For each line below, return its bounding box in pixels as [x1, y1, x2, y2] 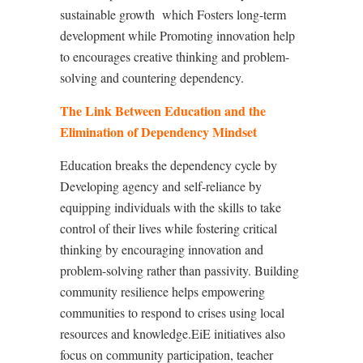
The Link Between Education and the [60, 101, 266, 120]
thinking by [60, 241, 122, 258]
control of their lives [60, 220, 161, 237]
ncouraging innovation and [127, 241, 263, 258]
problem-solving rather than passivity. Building [60, 262, 299, 279]
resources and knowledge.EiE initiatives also [60, 325, 285, 342]
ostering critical [199, 220, 277, 237]
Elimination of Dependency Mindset [60, 122, 257, 141]
